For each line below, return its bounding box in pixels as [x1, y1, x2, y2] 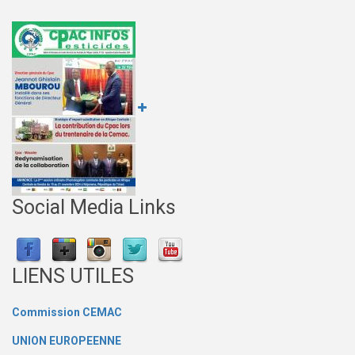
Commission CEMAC [12, 306, 122, 319]
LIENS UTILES [12, 265, 134, 288]
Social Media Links [12, 195, 176, 219]
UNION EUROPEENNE [12, 334, 121, 348]
